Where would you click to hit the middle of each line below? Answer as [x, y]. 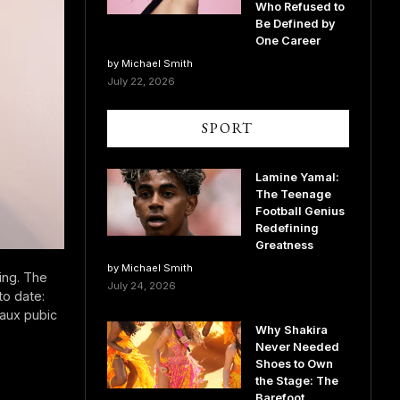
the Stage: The [296, 381]
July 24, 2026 [141, 286]
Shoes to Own [294, 364]
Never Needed [297, 347]
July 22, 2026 [141, 81]
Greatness [284, 245]
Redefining [287, 228]
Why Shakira [291, 330]
